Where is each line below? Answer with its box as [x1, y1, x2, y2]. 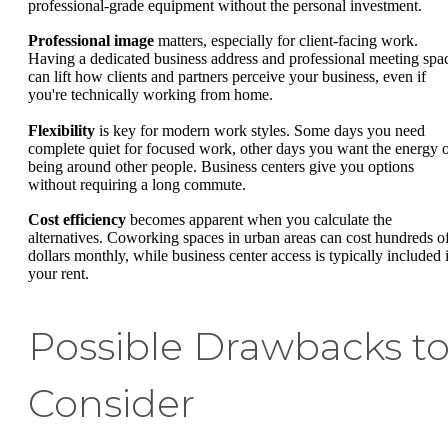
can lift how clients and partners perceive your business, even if [28, 68, 426, 86]
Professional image [28, 32, 154, 50]
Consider [28, 380, 195, 428]
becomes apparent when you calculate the [126, 211, 392, 229]
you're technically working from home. [28, 86, 273, 104]
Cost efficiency [28, 211, 126, 229]
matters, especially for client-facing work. [154, 32, 418, 50]
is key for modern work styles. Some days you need [95, 121, 425, 139]
